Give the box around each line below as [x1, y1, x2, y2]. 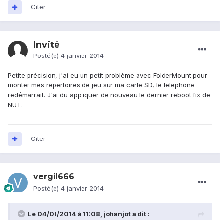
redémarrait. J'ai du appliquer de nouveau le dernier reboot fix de [8, 91, 210, 99]
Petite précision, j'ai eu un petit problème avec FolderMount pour [8, 71, 207, 80]
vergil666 [33, 172, 74, 182]
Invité [33, 39, 60, 51]
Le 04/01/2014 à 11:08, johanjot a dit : [28, 210, 150, 218]
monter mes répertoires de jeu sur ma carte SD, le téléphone [8, 81, 194, 89]
